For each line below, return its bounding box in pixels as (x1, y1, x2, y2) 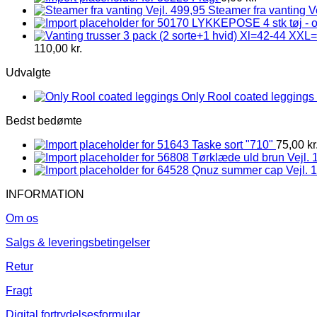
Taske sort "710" (192, 138, 273, 151)
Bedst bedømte (6, 114, 82, 127)
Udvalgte (6, 66, 51, 79)
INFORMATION (6, 188, 84, 200)
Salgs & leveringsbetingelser (6, 236, 150, 248)
